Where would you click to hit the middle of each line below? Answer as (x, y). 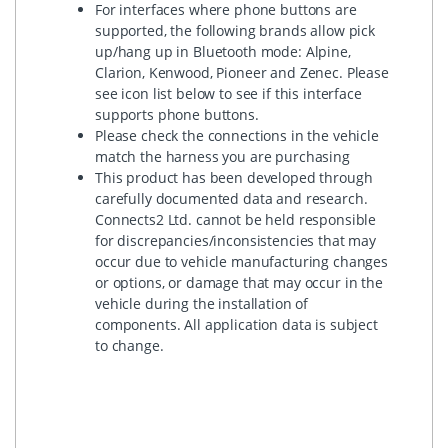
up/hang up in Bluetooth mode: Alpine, (223, 51)
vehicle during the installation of (202, 303)
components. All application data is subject (236, 324)
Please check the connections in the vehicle (237, 135)
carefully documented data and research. (231, 198)
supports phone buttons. (177, 114)
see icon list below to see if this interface (228, 93)
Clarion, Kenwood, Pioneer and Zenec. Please (242, 72)
